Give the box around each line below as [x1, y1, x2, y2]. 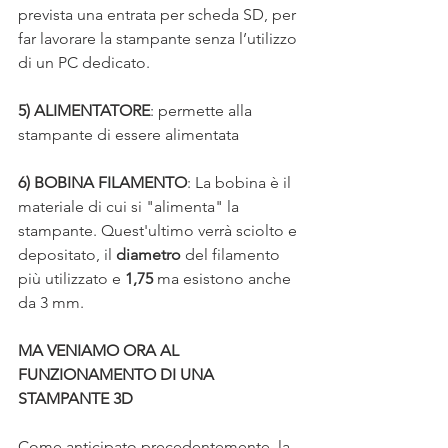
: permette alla [150, 101, 256, 121]
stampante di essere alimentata [18, 125, 239, 145]
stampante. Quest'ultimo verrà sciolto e [18, 221, 301, 241]
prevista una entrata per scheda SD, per [18, 5, 300, 25]
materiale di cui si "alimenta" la [18, 197, 243, 217]
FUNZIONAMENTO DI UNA [18, 365, 218, 385]
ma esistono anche [153, 269, 295, 289]
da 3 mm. [18, 293, 84, 313]
